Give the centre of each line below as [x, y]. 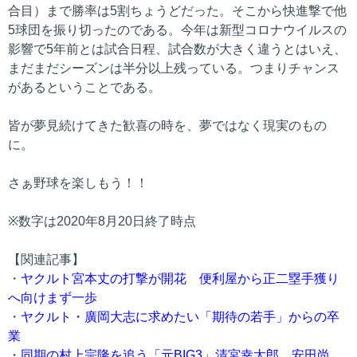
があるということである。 [84, 87]
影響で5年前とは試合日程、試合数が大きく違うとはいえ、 [177, 49]
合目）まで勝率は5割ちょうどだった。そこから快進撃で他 [177, 10]
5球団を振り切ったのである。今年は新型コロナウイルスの [177, 29]
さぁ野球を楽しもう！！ [78, 182]
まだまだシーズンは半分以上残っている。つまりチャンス [174, 68]
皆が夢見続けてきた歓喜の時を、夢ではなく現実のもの [167, 125]
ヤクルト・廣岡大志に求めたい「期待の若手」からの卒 [180, 316]
